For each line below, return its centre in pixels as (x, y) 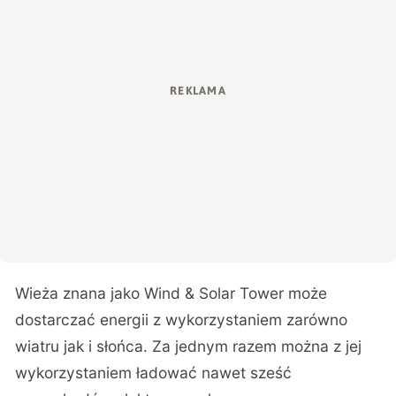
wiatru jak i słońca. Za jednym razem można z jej (189, 346)
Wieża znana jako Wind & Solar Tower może (171, 293)
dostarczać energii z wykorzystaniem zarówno (182, 320)
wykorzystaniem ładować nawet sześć (154, 373)
